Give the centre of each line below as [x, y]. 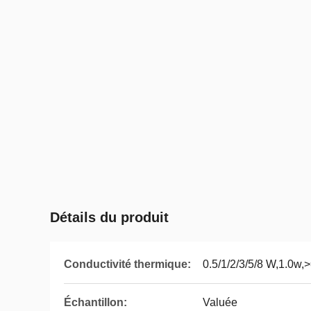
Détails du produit [109, 217]
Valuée [220, 302]
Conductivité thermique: [127, 264]
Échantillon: [95, 302]
